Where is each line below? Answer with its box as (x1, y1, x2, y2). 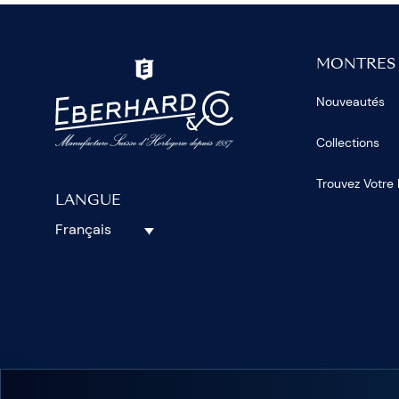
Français (55, 220, 111, 240)
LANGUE (55, 194, 121, 209)
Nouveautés (316, 94, 386, 110)
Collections (316, 134, 380, 151)
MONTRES (316, 58, 396, 73)
